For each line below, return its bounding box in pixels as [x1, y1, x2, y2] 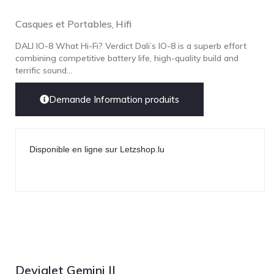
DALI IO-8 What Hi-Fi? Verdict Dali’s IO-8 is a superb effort [15, 40, 246, 51]
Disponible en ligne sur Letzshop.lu [29, 144, 165, 154]
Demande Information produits [49, 94, 179, 105]
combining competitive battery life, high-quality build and [15, 53, 239, 64]
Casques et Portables [15, 18, 112, 30]
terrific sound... [15, 65, 72, 76]
